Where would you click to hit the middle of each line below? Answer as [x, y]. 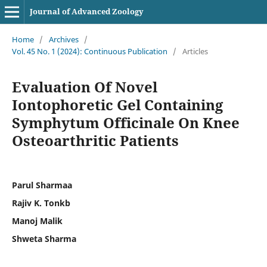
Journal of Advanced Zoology [86, 11]
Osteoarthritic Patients [95, 140]
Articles [195, 51]
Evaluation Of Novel [84, 86]
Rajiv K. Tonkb [41, 203]
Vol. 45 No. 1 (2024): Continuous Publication [89, 51]
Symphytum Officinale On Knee [125, 122]
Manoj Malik [37, 221]
